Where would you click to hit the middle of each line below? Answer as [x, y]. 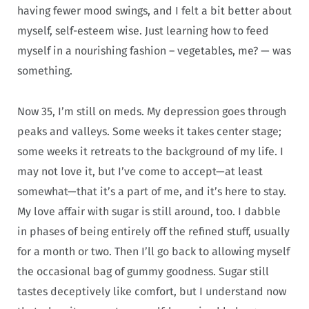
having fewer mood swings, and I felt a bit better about [154, 11]
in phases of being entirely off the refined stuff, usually [153, 231]
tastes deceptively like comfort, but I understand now [152, 291]
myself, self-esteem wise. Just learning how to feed [143, 31]
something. [49, 71]
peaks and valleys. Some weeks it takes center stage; [149, 131]
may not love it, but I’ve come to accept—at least [140, 171]
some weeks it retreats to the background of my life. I [150, 151]
